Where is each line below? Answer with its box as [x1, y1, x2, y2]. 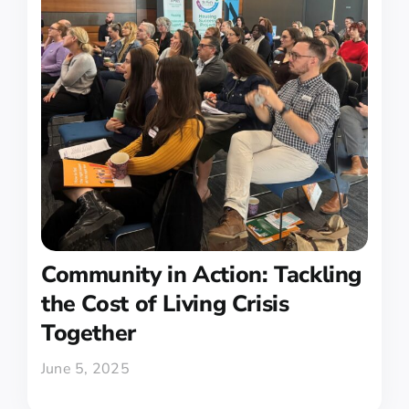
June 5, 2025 [40, 358, 130, 379]
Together [40, 317, 136, 349]
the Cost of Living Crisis [40, 288, 289, 320]
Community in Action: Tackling [40, 258, 362, 290]
